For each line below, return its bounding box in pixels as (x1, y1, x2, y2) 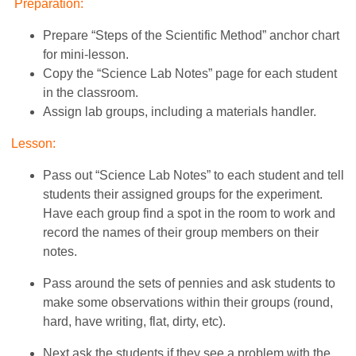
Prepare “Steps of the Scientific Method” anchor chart (43, 28, 340, 42)
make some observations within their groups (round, (43, 295, 334, 309)
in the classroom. (43, 85, 139, 99)
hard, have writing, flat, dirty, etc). (43, 314, 226, 328)
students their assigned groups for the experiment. (43, 187, 327, 201)
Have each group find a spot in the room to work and (43, 206, 336, 220)
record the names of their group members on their (43, 225, 319, 239)
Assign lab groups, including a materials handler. (43, 104, 320, 118)
